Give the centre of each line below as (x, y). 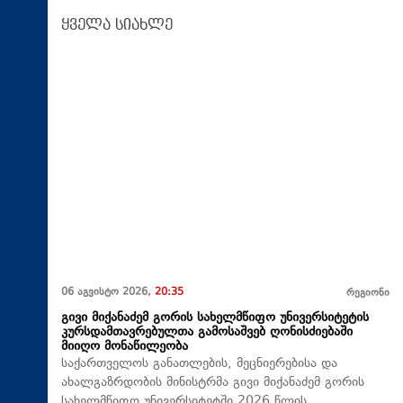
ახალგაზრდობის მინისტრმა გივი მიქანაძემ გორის (213, 383)
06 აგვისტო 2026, (108, 293)
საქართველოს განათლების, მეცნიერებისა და (199, 364)
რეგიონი (368, 294)
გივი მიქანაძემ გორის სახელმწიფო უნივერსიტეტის (215, 318)
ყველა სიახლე (117, 25)
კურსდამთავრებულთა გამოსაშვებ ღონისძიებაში (207, 333)
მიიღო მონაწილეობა (125, 347)
